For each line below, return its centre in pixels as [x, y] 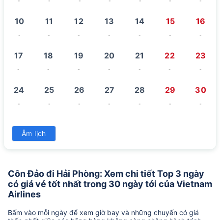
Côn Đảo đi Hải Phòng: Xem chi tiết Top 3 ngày [106, 173]
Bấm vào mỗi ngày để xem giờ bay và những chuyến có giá [103, 212]
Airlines [24, 194]
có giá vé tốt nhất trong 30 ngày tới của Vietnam [110, 184]
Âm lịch [34, 133]
